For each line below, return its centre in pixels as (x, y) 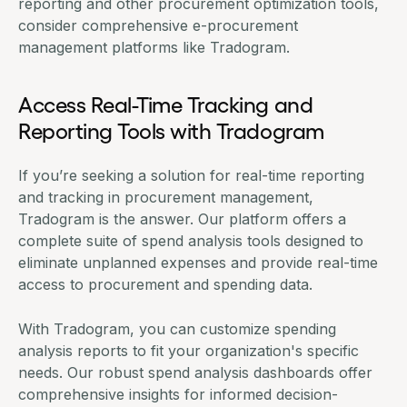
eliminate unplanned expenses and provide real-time (198, 262)
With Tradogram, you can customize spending (177, 328)
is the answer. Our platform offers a (220, 218)
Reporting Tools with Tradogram (174, 129)
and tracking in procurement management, (166, 197)
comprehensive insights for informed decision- (178, 394)
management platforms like (114, 47)
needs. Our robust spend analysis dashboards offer (195, 372)
